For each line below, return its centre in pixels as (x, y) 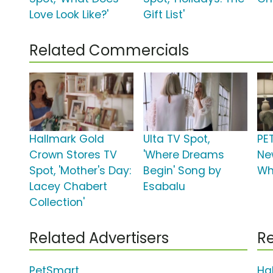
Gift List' (164, 15)
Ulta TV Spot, (177, 139)
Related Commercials (109, 51)
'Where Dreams (184, 155)
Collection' (57, 203)
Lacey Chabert (68, 187)
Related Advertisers (99, 238)
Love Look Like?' (69, 15)
